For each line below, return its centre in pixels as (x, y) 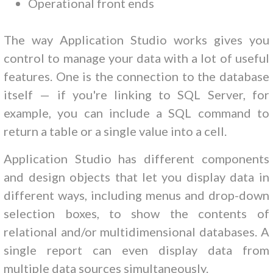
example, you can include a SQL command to (136, 112)
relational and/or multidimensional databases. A (136, 231)
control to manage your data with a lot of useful (136, 58)
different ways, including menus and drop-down (136, 195)
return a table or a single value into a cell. (115, 131)
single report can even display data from (136, 250)
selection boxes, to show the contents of (136, 213)
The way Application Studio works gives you (136, 39)
